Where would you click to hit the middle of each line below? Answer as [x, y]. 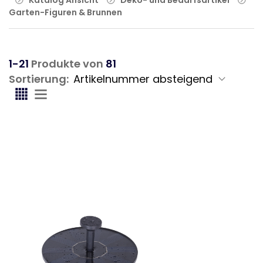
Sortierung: [39, 79]
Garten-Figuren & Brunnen [65, 12]
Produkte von [67, 63]
